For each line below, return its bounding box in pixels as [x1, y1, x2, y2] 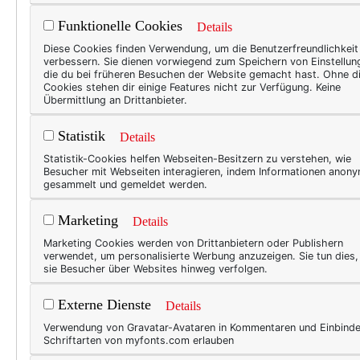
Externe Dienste [54, 297, 151, 313]
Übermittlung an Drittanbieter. [43, 94, 187, 106]
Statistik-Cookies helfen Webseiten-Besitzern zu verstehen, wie [43, 153, 351, 165]
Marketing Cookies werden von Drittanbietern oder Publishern [43, 237, 343, 249]
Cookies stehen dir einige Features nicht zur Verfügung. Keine [43, 81, 341, 93]
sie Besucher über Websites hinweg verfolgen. [43, 263, 268, 275]
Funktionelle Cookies [54, 18, 182, 35]
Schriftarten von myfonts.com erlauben [43, 334, 234, 346]
